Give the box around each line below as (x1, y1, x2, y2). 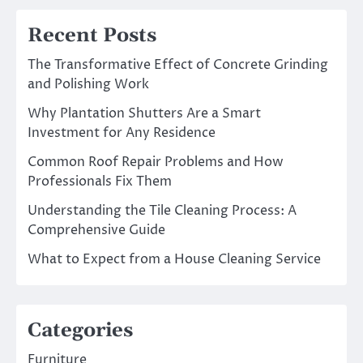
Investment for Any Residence (28, 123, 216, 142)
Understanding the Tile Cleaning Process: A (28, 201, 297, 220)
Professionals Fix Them (28, 172, 172, 190)
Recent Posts (28, 23, 156, 48)
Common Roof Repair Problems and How (28, 152, 284, 171)
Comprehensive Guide (28, 220, 165, 239)
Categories (28, 318, 133, 343)
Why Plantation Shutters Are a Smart (28, 104, 261, 122)
